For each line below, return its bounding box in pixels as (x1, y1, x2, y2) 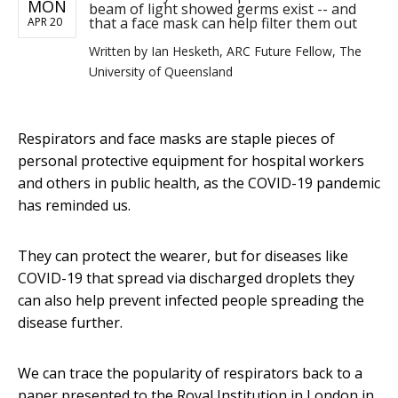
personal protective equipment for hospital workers (18, 151, 364, 171)
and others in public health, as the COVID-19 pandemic (18, 173, 380, 194)
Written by (89, 43, 151, 60)
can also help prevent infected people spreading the (18, 291, 364, 311)
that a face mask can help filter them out (89, 13, 357, 34)
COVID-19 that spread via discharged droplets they (18, 268, 354, 289)
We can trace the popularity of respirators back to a (18, 363, 362, 384)
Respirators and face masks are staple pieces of (18, 129, 335, 149)
